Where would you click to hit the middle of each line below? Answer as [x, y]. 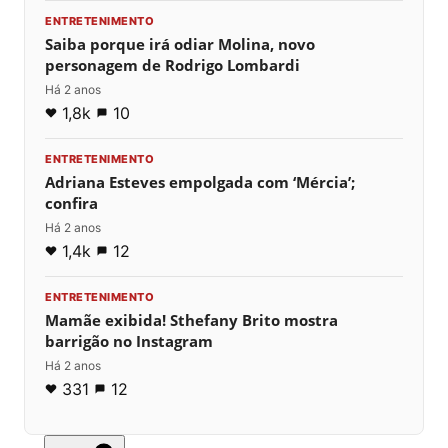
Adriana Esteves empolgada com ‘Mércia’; [200, 182]
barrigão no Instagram [129, 341]
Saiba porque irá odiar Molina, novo [180, 44]
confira [71, 203]
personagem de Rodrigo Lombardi [172, 65]
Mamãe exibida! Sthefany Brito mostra [191, 320]
